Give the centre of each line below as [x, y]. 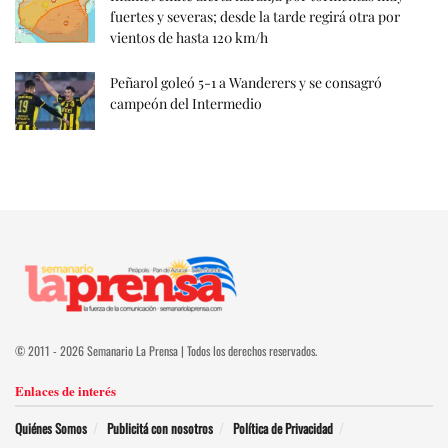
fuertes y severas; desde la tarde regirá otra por [255, 17]
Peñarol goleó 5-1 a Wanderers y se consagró [246, 83]
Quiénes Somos [51, 427]
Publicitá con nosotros [160, 427]
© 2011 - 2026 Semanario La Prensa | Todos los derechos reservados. [166, 350]
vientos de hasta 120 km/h [189, 38]
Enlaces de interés [65, 390]
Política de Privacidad [283, 427]
